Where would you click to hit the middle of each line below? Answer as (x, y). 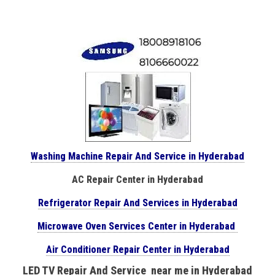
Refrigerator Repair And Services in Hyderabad (137, 203)
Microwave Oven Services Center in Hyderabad (137, 226)
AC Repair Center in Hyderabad (137, 179)
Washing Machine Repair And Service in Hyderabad (137, 156)
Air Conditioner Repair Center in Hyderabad (137, 249)
